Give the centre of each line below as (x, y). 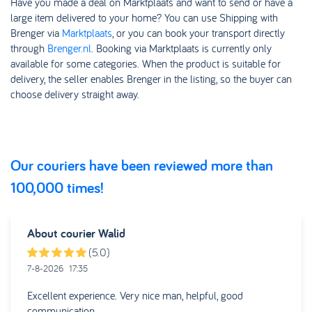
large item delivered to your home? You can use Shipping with (144, 18)
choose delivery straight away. (75, 94)
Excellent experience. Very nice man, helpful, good (135, 296)
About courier (63, 233)
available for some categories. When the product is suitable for (146, 64)
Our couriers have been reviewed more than (142, 165)
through (29, 48)
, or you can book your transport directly (198, 33)
